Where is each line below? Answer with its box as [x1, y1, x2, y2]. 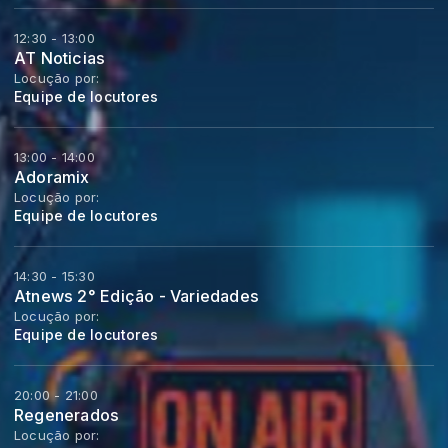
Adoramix [14, 167, 90, 188]
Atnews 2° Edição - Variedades [14, 286, 260, 307]
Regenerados [14, 405, 120, 426]
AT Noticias [14, 48, 106, 69]
